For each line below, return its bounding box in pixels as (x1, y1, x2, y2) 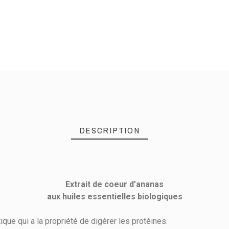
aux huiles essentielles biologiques (47, 192, 182, 202)
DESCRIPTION (79, 124, 140, 136)
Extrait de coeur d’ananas (65, 179, 164, 190)
